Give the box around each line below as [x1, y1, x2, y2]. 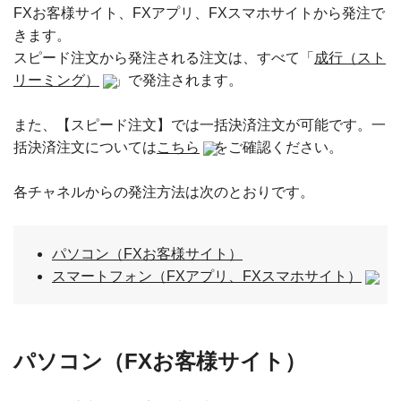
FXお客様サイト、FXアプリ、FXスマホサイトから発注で [13, 5, 385, 21]
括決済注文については [13, 140, 157, 155]
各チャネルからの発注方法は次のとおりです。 [13, 184, 314, 200]
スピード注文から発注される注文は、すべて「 [13, 50, 314, 65]
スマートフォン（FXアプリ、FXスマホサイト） [52, 269, 362, 284]
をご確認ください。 [214, 140, 343, 155]
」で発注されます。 [114, 73, 243, 88]
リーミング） [13, 73, 99, 88]
